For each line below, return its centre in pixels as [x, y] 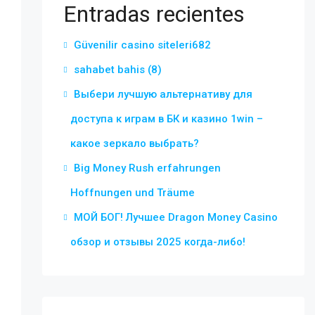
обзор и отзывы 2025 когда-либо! [157, 242]
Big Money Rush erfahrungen [147, 168]
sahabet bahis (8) [117, 70]
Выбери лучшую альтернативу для [163, 94]
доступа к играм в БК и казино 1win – [166, 119]
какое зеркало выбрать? [134, 143]
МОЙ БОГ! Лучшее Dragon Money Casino [175, 217]
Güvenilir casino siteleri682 [142, 45]
